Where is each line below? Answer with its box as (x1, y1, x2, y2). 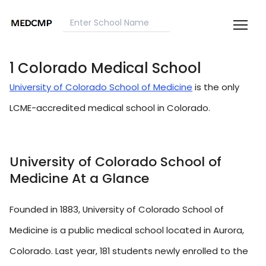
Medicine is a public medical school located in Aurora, (9, 224, 244, 237)
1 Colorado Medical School (9, 58, 201, 78)
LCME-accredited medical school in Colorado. (9, 102, 210, 115)
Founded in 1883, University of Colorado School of (9, 203, 224, 216)
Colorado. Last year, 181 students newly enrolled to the (9, 245, 248, 258)
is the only (192, 81, 239, 94)
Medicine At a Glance (9, 169, 149, 188)
